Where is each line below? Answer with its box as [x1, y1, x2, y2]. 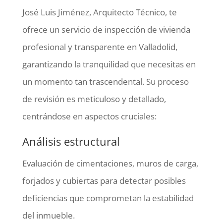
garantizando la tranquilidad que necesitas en [22, 58, 196, 70]
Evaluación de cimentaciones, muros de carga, [22, 157, 198, 169]
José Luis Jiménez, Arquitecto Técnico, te [22, 6, 177, 18]
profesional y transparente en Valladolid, [22, 41, 177, 53]
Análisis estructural [22, 133, 120, 149]
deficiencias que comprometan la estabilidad [22, 192, 194, 204]
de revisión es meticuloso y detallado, [22, 93, 166, 105]
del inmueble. [22, 209, 75, 221]
